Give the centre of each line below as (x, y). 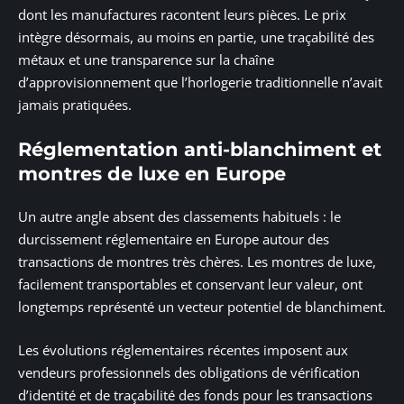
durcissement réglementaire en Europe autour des (174, 239)
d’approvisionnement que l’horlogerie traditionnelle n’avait (200, 83)
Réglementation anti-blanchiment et (200, 149)
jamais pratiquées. (75, 105)
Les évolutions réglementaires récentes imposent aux (183, 349)
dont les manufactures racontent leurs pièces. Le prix (182, 15)
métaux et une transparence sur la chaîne (146, 60)
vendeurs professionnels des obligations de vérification (189, 372)
